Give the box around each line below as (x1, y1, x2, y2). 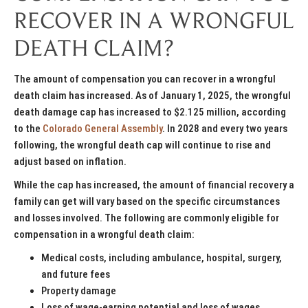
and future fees (41, 268, 110, 281)
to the (14, 122, 41, 135)
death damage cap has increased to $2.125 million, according (14, 106, 286, 119)
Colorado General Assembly (41, 122, 162, 135)
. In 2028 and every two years (162, 122, 287, 135)
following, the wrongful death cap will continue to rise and (14, 139, 271, 152)
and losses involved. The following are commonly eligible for (14, 212, 279, 225)
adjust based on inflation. (14, 155, 126, 168)
